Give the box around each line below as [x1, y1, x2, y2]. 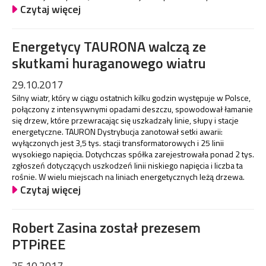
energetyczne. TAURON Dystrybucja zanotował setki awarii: [12, 125, 223, 138]
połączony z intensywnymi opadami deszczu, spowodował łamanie [12, 103, 253, 116]
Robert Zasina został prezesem [12, 216, 201, 238]
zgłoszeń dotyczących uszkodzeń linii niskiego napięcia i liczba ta [12, 159, 243, 172]
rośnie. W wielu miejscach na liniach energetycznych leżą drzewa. [12, 170, 245, 183]
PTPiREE [12, 233, 66, 255]
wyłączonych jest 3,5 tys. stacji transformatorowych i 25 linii [12, 137, 224, 150]
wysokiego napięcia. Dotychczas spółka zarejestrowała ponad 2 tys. [12, 148, 254, 161]
